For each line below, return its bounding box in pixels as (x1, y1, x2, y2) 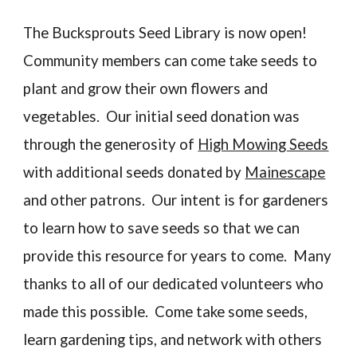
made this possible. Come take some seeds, (23, 303, 308, 320)
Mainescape (245, 163, 326, 181)
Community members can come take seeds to (23, 52, 318, 69)
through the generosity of (23, 135, 195, 153)
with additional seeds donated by (23, 163, 242, 181)
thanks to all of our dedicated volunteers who (23, 275, 324, 292)
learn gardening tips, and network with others (23, 331, 323, 348)
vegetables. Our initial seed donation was (23, 108, 300, 125)
